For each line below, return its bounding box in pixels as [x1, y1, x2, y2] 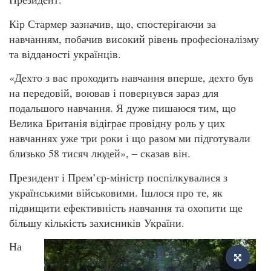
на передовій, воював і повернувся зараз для [9, 85, 218, 100]
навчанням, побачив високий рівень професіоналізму [9, 31, 259, 46]
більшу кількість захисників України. [9, 215, 184, 230]
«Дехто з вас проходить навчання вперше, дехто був [9, 70, 253, 85]
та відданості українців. [9, 46, 121, 61]
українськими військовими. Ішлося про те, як [9, 184, 223, 200]
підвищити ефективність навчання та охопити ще [9, 200, 243, 215]
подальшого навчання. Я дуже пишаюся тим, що [9, 100, 236, 116]
